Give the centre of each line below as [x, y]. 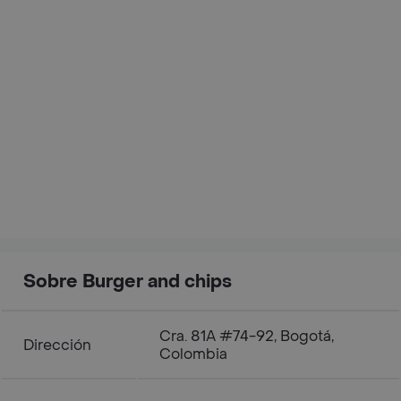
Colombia [193, 354]
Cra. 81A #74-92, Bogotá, [247, 336]
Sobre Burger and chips [128, 282]
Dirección [57, 345]
